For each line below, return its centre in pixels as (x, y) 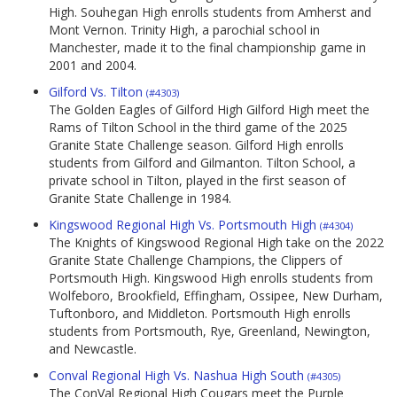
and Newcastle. (93, 349)
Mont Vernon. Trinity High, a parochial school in (184, 30)
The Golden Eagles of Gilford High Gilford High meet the (209, 110)
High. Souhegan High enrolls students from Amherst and (210, 12)
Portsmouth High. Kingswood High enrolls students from (211, 278)
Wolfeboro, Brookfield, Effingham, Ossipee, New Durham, (216, 296)
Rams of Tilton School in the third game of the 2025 (198, 128)
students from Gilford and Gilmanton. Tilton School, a (202, 163)
